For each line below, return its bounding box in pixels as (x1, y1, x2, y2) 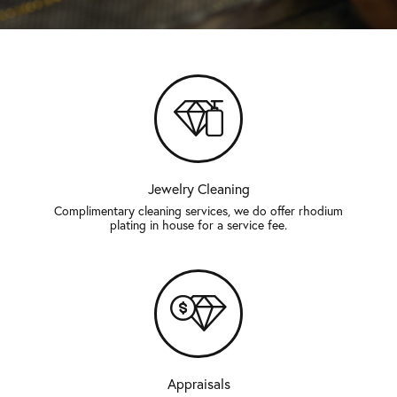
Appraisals (167, 375, 230, 393)
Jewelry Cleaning (147, 180, 250, 198)
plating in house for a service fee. (110, 217, 287, 234)
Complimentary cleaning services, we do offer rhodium (54, 203, 343, 220)
